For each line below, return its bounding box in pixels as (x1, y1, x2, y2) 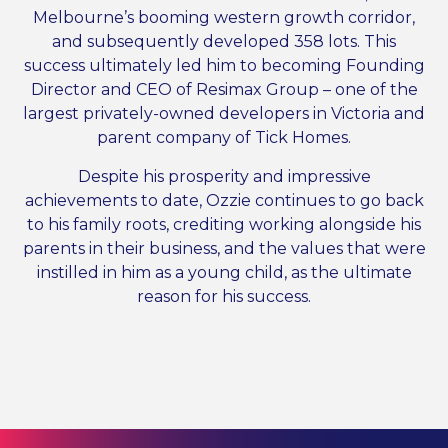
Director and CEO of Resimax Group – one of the (30, 79, 418, 99)
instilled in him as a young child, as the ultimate (36, 262, 412, 282)
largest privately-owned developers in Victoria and (23, 103, 425, 123)
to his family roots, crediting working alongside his (27, 214, 421, 234)
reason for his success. (137, 286, 311, 306)
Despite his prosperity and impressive (77, 166, 371, 186)
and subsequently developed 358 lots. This (52, 31, 396, 51)
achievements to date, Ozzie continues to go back (24, 190, 424, 210)
